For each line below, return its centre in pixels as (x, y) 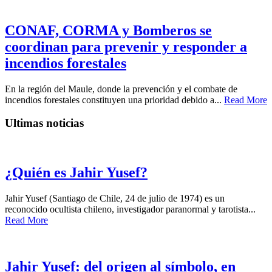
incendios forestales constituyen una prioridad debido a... (114, 100)
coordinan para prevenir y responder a (126, 46)
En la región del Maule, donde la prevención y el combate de (121, 89)
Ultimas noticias (44, 123)
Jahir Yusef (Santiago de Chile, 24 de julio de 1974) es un (115, 198)
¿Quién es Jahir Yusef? (76, 172)
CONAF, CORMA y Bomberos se (108, 30)
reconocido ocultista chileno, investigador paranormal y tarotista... (130, 209)
